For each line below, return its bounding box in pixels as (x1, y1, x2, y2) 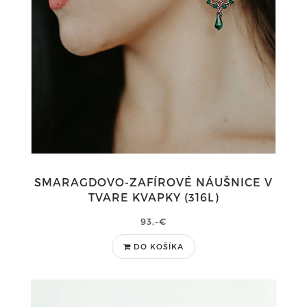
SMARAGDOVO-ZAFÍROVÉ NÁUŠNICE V (34, 175, 273, 188)
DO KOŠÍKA (134, 242, 184, 251)
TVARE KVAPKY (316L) (88, 191, 219, 204)
